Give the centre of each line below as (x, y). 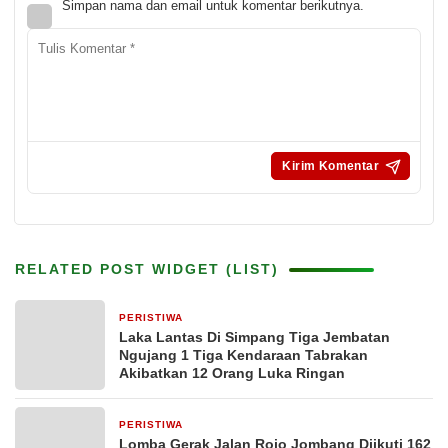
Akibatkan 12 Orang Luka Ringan (232, 373)
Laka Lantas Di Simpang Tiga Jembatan (254, 337)
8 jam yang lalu (233, 318)
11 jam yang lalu (236, 425)
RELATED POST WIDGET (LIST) (147, 269)
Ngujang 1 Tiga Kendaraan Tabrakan (243, 355)
